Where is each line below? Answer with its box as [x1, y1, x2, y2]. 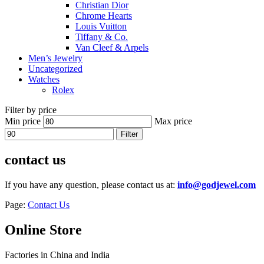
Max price [154, 115, 192, 126]
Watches [28, 74, 60, 84]
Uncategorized [28, 63, 82, 74]
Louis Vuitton [75, 21, 127, 31]
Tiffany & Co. [75, 31, 128, 42]
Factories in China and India [5, 249, 110, 260]
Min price [5, 115, 41, 126]
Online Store [5, 222, 82, 237]
